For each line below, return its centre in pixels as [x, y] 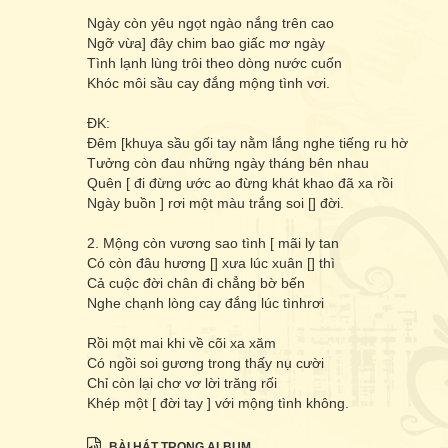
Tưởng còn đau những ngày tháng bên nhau [228, 163]
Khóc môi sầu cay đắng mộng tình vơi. [208, 83]
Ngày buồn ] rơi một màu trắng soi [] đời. [215, 203]
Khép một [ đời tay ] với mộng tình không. [218, 403]
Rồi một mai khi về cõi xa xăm [181, 343]
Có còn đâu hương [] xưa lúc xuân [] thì [211, 263]
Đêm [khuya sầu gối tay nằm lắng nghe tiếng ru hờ [247, 143]
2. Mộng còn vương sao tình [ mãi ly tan [213, 243]
